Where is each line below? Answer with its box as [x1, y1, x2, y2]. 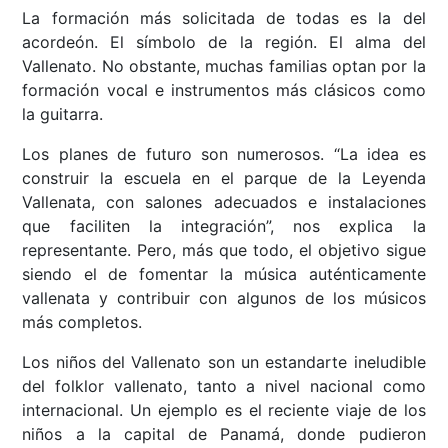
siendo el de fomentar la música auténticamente [22, 264, 426, 285]
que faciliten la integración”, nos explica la [22, 216, 426, 237]
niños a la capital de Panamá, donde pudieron [22, 424, 426, 445]
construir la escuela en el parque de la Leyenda [22, 168, 426, 189]
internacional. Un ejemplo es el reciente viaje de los [22, 400, 426, 421]
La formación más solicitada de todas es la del [22, 8, 426, 29]
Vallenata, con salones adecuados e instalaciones [22, 192, 426, 213]
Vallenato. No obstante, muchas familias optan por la [22, 56, 426, 77]
